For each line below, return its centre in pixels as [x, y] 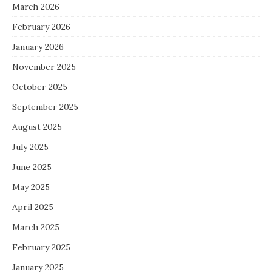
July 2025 [30, 147]
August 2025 [37, 127]
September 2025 [45, 107]
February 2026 [41, 26]
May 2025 [31, 187]
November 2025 [44, 66]
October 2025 [40, 87]
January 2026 [38, 46]
